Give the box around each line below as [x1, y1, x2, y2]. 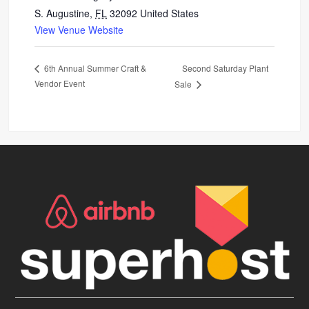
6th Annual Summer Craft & [42, 62, 147, 74]
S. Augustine [34, 6, 90, 20]
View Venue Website [34, 22, 124, 37]
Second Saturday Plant [181, 61, 268, 74]
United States [140, 6, 199, 20]
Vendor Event [34, 77, 86, 89]
